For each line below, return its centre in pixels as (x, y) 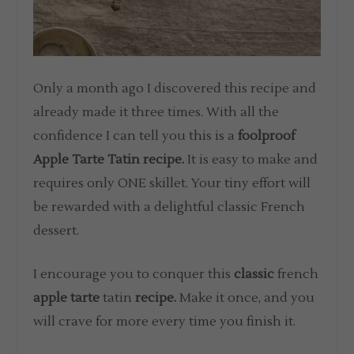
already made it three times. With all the (156, 112)
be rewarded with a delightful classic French (169, 207)
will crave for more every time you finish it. (165, 322)
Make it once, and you (246, 298)
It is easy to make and (251, 159)
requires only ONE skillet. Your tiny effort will (172, 183)
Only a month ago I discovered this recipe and (175, 88)
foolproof (267, 136)
